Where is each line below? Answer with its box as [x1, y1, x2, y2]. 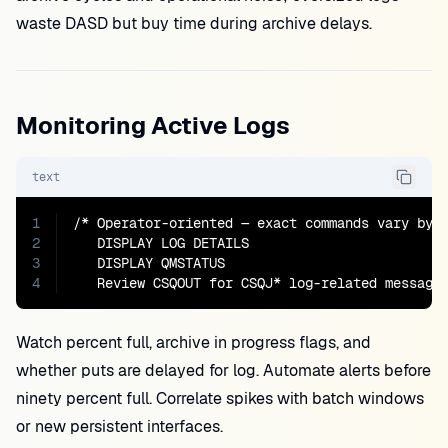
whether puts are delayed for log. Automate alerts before [16, 360, 431, 381]
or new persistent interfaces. [16, 416, 223, 437]
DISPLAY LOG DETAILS [73, 234, 249, 252]
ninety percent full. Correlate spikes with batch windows [16, 388, 424, 409]
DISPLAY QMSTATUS [73, 254, 225, 272]
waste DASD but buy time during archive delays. [16, 13, 372, 34]
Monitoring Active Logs [16, 110, 290, 141]
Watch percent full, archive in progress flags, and [16, 332, 371, 353]
